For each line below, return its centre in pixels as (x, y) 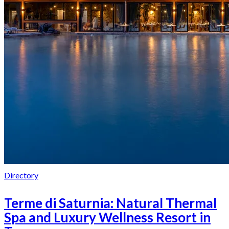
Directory (21, 175)
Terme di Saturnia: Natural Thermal (110, 203)
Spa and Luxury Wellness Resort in (107, 217)
